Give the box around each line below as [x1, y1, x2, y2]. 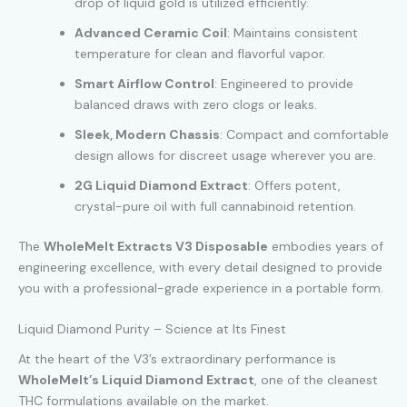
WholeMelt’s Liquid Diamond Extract [18, 372, 254, 389]
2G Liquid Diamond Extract [74, 177, 248, 194]
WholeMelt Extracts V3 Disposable [44, 238, 268, 255]
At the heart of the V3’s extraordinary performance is [18, 351, 336, 368]
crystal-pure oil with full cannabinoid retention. [74, 198, 356, 215]
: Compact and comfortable [220, 126, 389, 144]
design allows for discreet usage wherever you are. [74, 147, 376, 164]
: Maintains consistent [227, 25, 358, 42]
